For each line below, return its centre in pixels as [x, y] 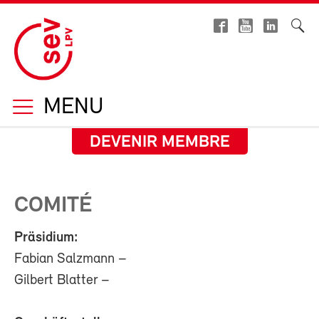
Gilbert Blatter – [62, 281]
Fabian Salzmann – [70, 259]
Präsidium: [46, 238]
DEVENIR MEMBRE [159, 142]
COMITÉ [53, 206]
